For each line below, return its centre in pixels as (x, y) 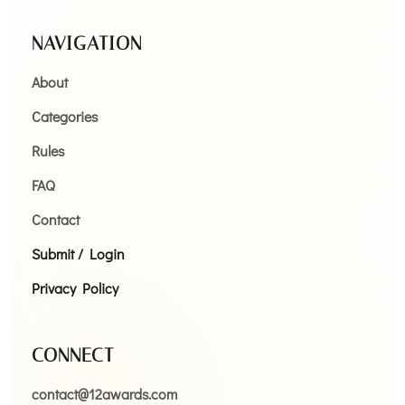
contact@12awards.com (104, 393)
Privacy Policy (75, 287)
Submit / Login (78, 253)
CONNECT (73, 355)
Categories (65, 116)
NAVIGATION (87, 43)
